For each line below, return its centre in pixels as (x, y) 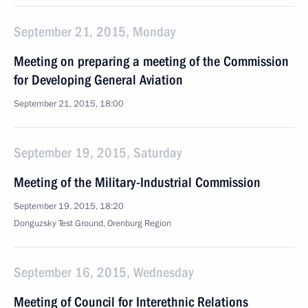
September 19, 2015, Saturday (98, 153)
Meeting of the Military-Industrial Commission (137, 182)
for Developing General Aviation (98, 80)
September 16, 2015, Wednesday (103, 272)
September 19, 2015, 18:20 (69, 206)
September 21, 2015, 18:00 (69, 104)
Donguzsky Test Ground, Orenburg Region (92, 223)
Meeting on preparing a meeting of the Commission (151, 61)
